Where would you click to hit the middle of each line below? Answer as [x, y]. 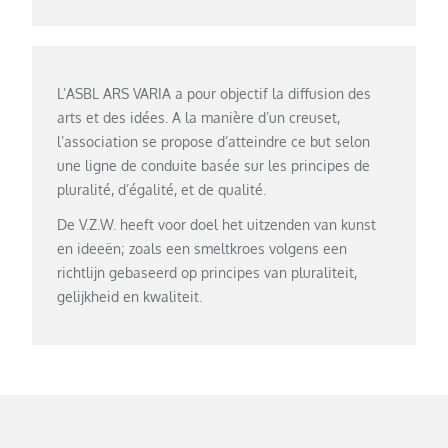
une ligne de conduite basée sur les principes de [214, 165]
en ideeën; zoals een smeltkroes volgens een [202, 248]
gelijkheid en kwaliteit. [130, 296]
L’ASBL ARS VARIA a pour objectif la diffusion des [214, 93]
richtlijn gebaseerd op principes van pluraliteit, [207, 272]
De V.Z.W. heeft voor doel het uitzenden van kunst [217, 224]
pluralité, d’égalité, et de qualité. [162, 189]
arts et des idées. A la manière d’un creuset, [199, 117]
